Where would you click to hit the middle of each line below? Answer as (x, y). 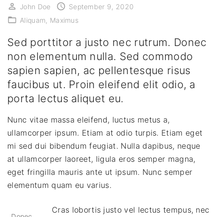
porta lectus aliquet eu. (66, 99)
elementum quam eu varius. (60, 185)
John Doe (35, 7)
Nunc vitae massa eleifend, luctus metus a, (89, 120)
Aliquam (33, 20)
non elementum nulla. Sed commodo (100, 56)
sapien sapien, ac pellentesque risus (99, 70)
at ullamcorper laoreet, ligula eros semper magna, (101, 159)
